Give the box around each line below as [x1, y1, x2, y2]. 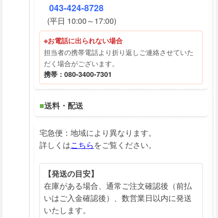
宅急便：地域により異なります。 [39, 127, 156, 138]
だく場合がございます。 [44, 58, 119, 68]
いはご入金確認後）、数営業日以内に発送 [44, 192, 192, 203]
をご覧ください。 [94, 139, 156, 150]
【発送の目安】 [44, 168, 98, 179]
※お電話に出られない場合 [44, 36, 123, 45]
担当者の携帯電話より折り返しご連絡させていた [44, 47, 194, 57]
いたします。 [44, 204, 91, 216]
